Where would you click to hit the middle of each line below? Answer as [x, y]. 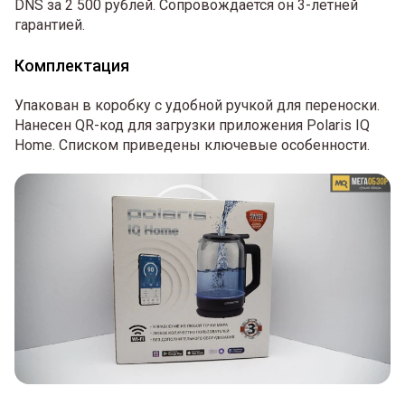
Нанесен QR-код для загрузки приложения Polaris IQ [192, 125]
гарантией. [50, 24]
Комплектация [72, 65]
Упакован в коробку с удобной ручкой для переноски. [197, 105]
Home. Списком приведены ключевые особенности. [192, 145]
